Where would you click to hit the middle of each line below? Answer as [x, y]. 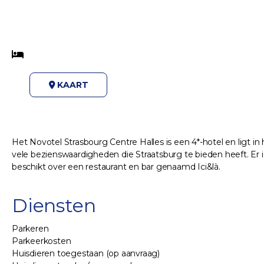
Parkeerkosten [42, 241]
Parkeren [30, 229]
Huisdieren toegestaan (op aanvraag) [86, 254]
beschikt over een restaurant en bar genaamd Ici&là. [116, 167]
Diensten [54, 206]
